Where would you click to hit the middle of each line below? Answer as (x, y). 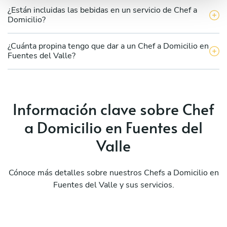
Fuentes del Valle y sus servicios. (113, 185)
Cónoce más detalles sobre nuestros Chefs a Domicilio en (113, 173)
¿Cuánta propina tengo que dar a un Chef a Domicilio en (108, 46)
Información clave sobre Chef (113, 108)
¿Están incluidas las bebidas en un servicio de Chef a (102, 10)
